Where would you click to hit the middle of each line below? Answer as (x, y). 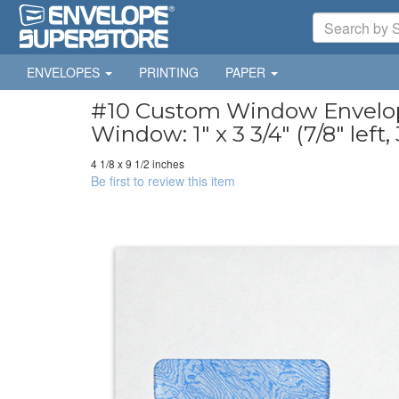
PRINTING (169, 72)
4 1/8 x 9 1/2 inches (138, 163)
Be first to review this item (163, 181)
